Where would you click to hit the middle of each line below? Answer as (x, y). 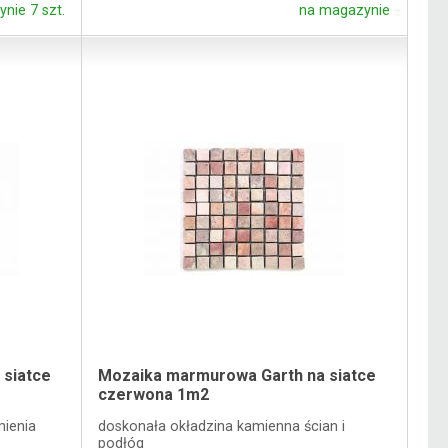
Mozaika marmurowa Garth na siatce (237, 376)
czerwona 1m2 (154, 395)
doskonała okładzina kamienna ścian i (222, 426)
